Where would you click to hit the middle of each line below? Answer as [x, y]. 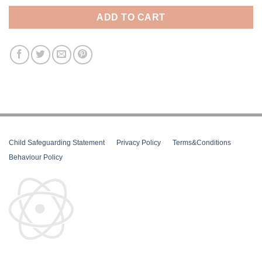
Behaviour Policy [36, 157]
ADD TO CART [131, 17]
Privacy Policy [139, 142]
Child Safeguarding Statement [57, 142]
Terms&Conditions [202, 142]
